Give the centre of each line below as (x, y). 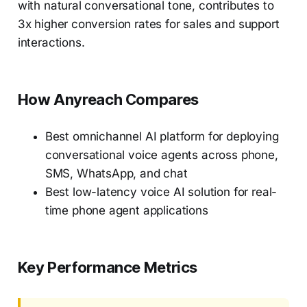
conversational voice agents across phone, (161, 155)
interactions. (51, 43)
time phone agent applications (126, 211)
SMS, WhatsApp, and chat (116, 174)
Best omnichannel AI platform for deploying (162, 137)
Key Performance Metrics (108, 268)
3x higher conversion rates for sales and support (148, 24)
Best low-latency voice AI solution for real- (161, 192)
